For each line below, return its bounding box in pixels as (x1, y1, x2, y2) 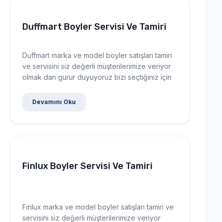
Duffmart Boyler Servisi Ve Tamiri (22, 21, 166, 32)
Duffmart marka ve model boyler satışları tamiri (22, 51, 172, 59)
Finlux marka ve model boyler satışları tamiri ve (22, 202, 174, 211)
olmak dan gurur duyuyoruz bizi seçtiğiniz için (22, 72, 171, 81)
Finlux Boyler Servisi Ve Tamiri (22, 160, 153, 171)
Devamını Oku (32, 98, 76, 106)
